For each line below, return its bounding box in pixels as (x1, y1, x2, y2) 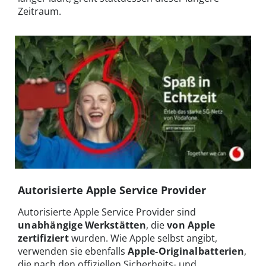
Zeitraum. (18, 5, 61, 18)
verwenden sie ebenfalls (18, 244, 128, 258)
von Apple (166, 218, 216, 232)
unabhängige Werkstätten (18, 218, 146, 232)
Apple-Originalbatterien (128, 244, 244, 258)
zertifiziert (18, 231, 69, 245)
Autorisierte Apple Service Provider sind (18, 205, 196, 218)
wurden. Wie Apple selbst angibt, (68, 231, 217, 245)
